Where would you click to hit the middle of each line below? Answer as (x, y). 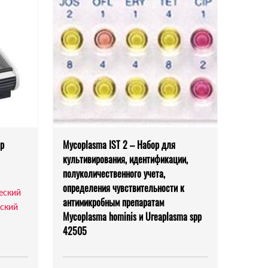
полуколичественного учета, (114, 174)
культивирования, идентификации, (125, 159)
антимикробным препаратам (113, 202)
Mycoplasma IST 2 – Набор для (119, 145)
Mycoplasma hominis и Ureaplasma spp (132, 217)
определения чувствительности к (124, 188)
